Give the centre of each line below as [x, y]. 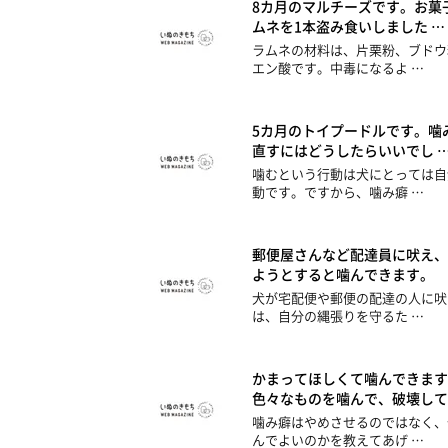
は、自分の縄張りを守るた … [338, 316]
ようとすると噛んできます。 [343, 274]
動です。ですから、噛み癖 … [338, 192]
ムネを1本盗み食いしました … [348, 26]
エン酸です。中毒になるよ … [338, 68]
